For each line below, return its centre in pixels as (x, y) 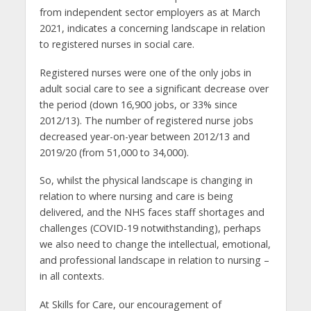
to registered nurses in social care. (117, 44)
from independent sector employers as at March (150, 12)
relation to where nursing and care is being (136, 196)
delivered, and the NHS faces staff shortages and (152, 212)
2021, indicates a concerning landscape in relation (152, 28)
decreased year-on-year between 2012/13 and (144, 136)
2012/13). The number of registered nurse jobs (146, 120)
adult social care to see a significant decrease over (154, 88)
